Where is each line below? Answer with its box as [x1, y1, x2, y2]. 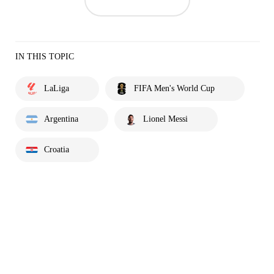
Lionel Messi [143, 114, 188, 124]
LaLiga [44, 83, 69, 93]
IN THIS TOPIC [15, 51, 74, 61]
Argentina [44, 114, 78, 124]
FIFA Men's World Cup [134, 83, 215, 93]
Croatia [44, 144, 69, 154]
